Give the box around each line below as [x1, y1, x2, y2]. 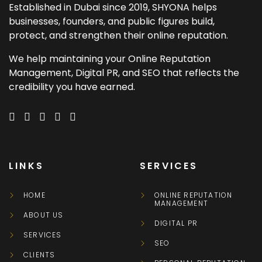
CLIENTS [23, 249, 56, 260]
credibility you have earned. [9, 80, 135, 94]
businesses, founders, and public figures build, [9, 15, 215, 29]
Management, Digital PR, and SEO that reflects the [9, 66, 239, 80]
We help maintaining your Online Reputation [9, 52, 211, 66]
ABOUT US [23, 209, 64, 220]
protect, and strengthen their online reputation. [9, 29, 228, 43]
